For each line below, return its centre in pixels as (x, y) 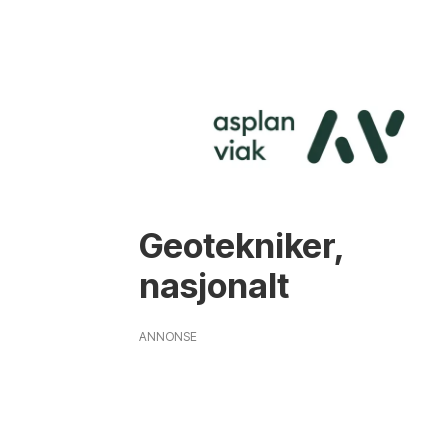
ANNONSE (168, 336)
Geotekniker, (242, 246)
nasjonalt (214, 286)
